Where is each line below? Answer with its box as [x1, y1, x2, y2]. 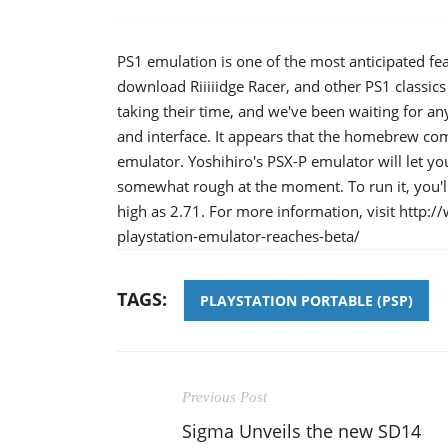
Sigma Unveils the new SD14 [182, 418, 421, 443]
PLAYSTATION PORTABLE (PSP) [200, 290, 413, 310]
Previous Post [182, 388, 267, 405]
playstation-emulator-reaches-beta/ [117, 225, 360, 246]
